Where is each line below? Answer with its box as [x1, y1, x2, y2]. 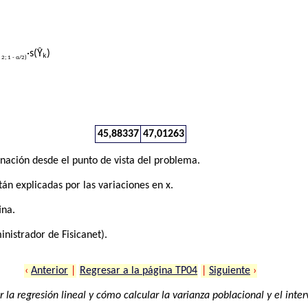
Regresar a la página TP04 [80, 265, 197, 277]
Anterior [31, 265, 68, 277]
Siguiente [209, 265, 250, 277]
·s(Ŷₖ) [27, 48, 51, 60]
